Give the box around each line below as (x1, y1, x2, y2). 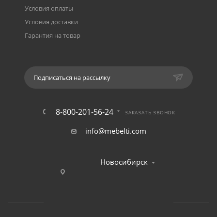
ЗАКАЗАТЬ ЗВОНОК (125, 109, 175, 116)
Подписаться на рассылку (33, 73, 110, 82)
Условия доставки (25, 17, 78, 27)
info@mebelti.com (85, 126, 146, 136)
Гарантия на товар (25, 31, 80, 40)
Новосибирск (100, 157, 148, 167)
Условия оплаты (25, 4, 73, 13)
